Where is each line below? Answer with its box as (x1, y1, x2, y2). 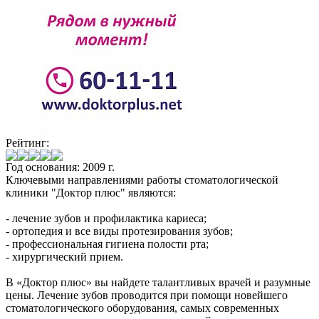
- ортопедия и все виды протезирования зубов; (6, 225, 233, 238)
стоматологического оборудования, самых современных (6, 302, 279, 315)
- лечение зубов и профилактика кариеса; (6, 212, 206, 225)
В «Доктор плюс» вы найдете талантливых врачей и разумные (6, 276, 310, 289)
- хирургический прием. (6, 251, 123, 263)
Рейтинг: (6, 137, 49, 150)
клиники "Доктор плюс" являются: (6, 187, 176, 199)
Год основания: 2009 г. (6, 161, 115, 174)
